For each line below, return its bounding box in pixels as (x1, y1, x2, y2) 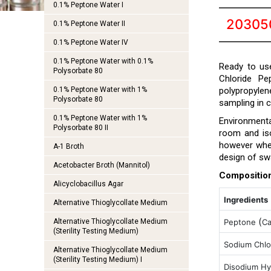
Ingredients (223, 195, 268, 204)
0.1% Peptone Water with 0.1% (53, 57, 153, 65)
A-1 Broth (53, 142, 84, 151)
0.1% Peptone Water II (53, 19, 125, 28)
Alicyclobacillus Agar (53, 180, 123, 188)
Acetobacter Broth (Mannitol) (53, 161, 150, 169)
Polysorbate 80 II (53, 123, 108, 132)
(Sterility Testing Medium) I (53, 255, 142, 264)
